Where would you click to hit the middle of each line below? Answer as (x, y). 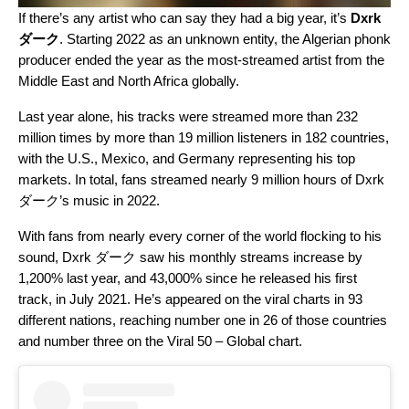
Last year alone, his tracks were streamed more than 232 (188, 116)
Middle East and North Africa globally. (131, 80)
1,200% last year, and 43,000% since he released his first (188, 278)
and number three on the (93, 341)
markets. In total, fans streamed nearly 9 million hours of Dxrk (201, 179)
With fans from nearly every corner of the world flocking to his (200, 236)
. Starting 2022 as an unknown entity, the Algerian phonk (225, 38)
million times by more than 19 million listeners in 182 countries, (204, 137)
